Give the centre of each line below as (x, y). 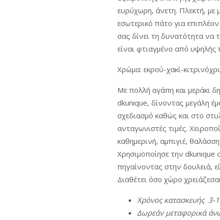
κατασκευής (184, 200)
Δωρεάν (150, 213)
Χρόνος (149, 200)
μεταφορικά (186, 213)
